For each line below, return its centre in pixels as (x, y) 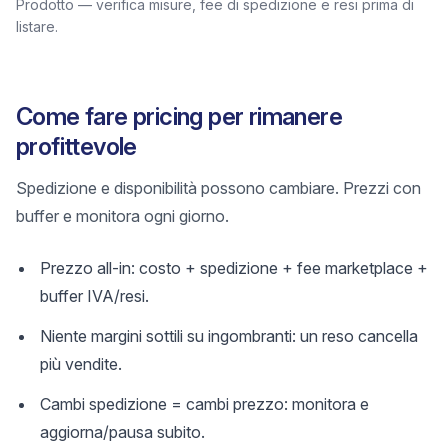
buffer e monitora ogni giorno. (122, 216)
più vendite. (81, 364)
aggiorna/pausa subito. (122, 432)
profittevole (76, 146)
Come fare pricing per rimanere (179, 116)
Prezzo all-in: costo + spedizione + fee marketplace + (234, 268)
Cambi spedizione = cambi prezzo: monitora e (204, 404)
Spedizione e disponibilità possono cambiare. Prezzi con (218, 188)
